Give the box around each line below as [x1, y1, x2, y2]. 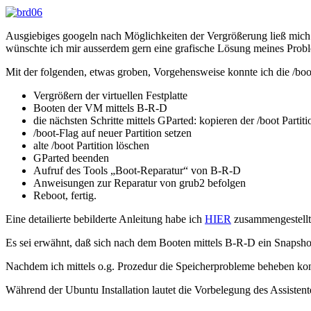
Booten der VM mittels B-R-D [33, 102, 167, 115]
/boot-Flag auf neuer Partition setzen [33, 127, 192, 140]
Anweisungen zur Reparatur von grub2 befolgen [33, 177, 246, 190]
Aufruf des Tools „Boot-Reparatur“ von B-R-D [33, 165, 241, 177]
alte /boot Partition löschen [33, 140, 149, 152]
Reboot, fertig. [33, 190, 96, 202]
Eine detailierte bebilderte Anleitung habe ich [6, 213, 205, 226]
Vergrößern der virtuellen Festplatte [33, 90, 187, 102]
